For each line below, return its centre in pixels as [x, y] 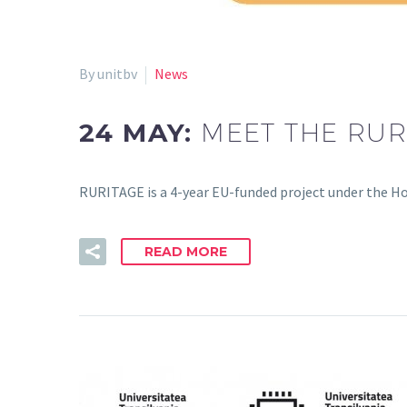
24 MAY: [140, 133]
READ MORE [186, 251]
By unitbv [108, 73]
